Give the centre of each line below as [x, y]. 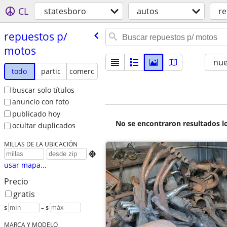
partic [51, 71]
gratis [24, 194]
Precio [16, 182]
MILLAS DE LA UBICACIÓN [41, 144]
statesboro [65, 11]
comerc [82, 71]
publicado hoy [36, 113]
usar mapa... [25, 165]
